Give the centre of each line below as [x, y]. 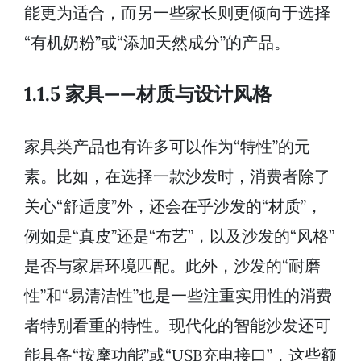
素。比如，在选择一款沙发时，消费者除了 [177, 176]
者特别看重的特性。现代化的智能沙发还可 [177, 326]
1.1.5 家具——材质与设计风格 [148, 94]
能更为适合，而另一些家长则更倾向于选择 [177, 13]
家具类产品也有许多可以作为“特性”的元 [167, 147]
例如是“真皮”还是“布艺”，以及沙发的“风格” [179, 236]
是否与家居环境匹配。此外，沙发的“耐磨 [172, 266]
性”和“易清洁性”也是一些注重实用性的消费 [178, 296]
